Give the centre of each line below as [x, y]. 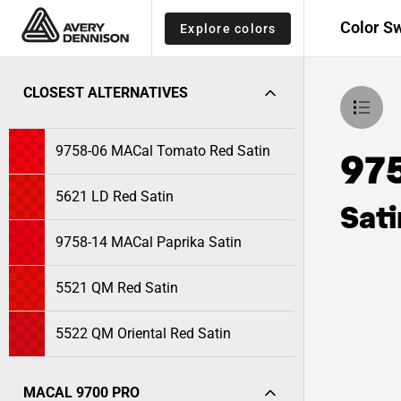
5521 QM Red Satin [117, 288]
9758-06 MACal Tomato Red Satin [163, 151]
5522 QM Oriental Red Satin [143, 333]
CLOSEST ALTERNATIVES [106, 93]
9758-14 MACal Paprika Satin [149, 242]
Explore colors [228, 28]
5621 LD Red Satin [115, 196]
